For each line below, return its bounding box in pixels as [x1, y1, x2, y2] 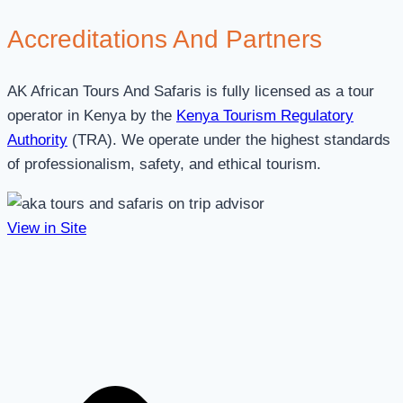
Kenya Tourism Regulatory [176, 107, 354, 125]
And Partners [173, 25, 322, 54]
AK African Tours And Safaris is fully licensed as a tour [7, 83, 374, 101]
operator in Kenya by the [7, 107, 176, 125]
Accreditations [7, 25, 173, 54]
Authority [7, 131, 67, 149]
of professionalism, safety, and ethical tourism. [7, 156, 321, 174]
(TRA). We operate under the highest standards [67, 131, 390, 149]
